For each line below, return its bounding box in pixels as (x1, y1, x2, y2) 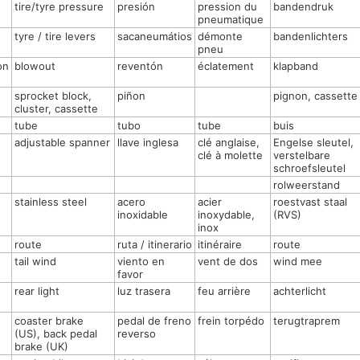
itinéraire (198, 238, 242, 251)
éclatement (198, 59, 254, 72)
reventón (117, 59, 163, 72)
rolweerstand (273, 178, 340, 191)
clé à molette (198, 149, 263, 162)
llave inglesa (117, 136, 178, 149)
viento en (117, 255, 165, 268)
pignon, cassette (273, 89, 358, 102)
